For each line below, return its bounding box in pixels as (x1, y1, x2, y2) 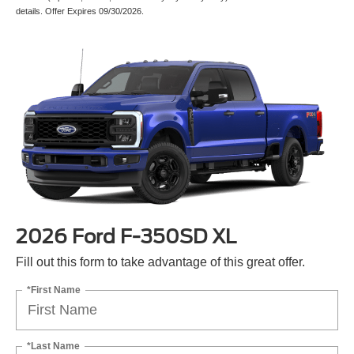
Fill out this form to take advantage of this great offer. (16, 254, 305, 269)
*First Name (27, 284, 81, 296)
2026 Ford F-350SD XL (16, 224, 236, 248)
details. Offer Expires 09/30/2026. (16, 6, 144, 17)
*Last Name (27, 340, 80, 352)
